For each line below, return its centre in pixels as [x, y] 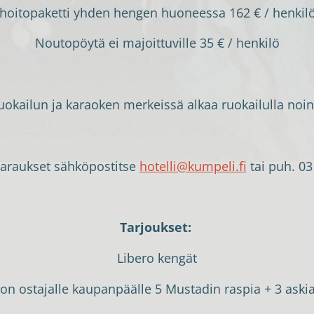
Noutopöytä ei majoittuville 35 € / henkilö [157, 43]
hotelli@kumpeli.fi [193, 166]
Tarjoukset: [155, 227]
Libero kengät [157, 258]
